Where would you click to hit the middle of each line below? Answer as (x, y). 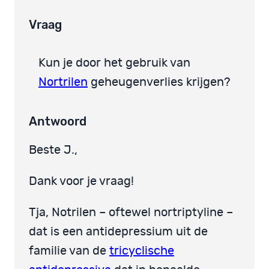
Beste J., (53, 150)
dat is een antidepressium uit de (118, 231)
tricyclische (142, 251)
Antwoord (58, 121)
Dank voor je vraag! (81, 181)
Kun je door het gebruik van (114, 63)
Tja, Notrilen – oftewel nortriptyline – (131, 212)
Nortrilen (63, 83)
